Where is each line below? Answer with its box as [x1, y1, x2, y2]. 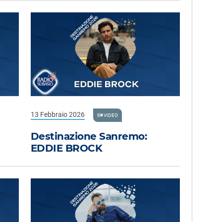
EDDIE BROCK [30, 142, 102, 155]
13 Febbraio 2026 [30, 110, 85, 118]
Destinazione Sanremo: [30, 130, 147, 143]
